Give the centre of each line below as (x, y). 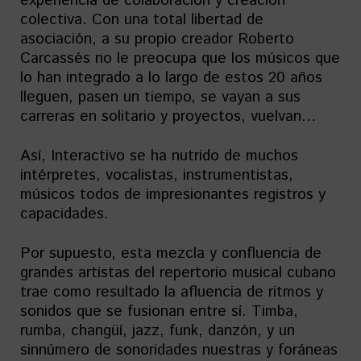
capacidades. (64, 214)
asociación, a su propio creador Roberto (157, 39)
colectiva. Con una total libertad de (142, 20)
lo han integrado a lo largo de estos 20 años (171, 78)
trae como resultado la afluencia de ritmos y (172, 292)
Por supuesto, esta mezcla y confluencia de (171, 253)
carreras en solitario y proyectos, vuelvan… (168, 116)
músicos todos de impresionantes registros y (173, 195)
